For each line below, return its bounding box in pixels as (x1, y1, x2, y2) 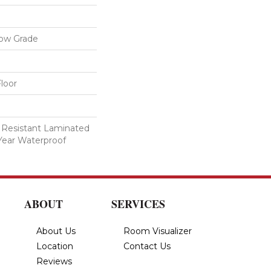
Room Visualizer (123, 225, 192, 237)
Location (36, 240, 73, 252)
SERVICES (111, 195, 165, 212)
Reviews (36, 255, 72, 267)
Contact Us (123, 240, 171, 252)
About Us (36, 225, 76, 237)
